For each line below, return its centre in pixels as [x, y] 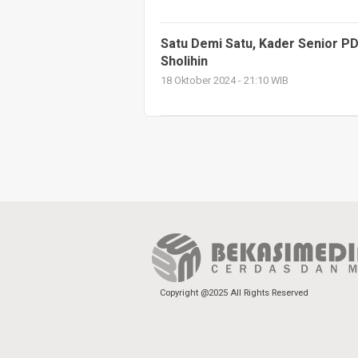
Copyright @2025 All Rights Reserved [234, 293]
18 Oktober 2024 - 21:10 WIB [225, 81]
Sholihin [184, 62]
